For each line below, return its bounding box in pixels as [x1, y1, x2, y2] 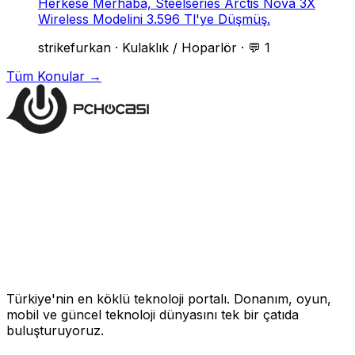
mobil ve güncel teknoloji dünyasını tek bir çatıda [6, 306, 299, 323]
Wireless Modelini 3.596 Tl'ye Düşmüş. [38, 10, 270, 27]
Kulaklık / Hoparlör [122, 39, 237, 55]
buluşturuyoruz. [6, 322, 104, 338]
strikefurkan [38, 39, 111, 55]
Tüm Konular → [6, 67, 101, 84]
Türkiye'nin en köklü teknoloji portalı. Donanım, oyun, [6, 290, 331, 307]
